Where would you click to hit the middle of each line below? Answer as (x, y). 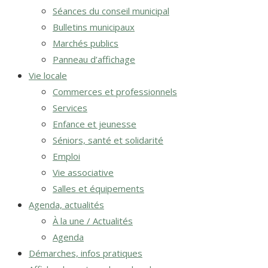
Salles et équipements (98, 188)
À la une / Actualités (93, 221)
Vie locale (48, 75)
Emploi (66, 156)
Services (70, 108)
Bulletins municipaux (94, 27)
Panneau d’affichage (94, 59)
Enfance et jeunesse (95, 124)
